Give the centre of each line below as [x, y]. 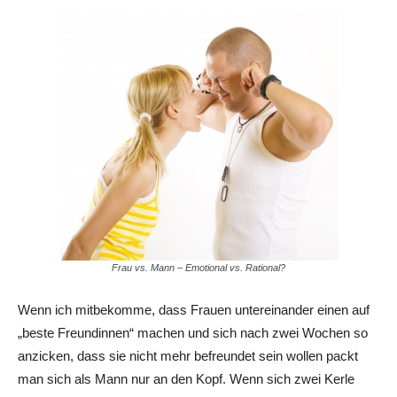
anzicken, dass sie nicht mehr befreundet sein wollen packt [188, 355]
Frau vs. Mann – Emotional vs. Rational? [198, 267]
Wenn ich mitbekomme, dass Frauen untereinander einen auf [194, 309]
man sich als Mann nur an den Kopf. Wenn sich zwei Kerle [186, 378]
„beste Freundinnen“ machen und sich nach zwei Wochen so [193, 332]
